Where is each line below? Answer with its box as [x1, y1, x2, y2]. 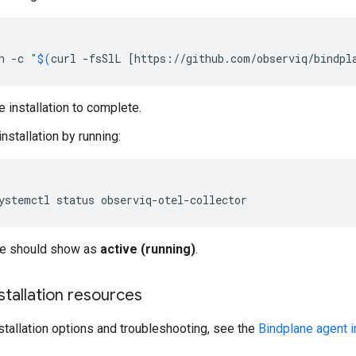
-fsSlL [83, 51, 122, 66]
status [56, 192, 95, 207]
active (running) [100, 242, 195, 257]
